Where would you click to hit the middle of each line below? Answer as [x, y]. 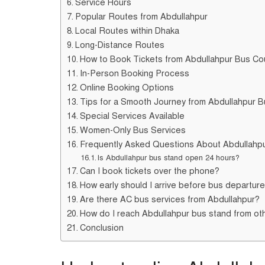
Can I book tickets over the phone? [149, 171]
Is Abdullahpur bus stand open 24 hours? [169, 158]
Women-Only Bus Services [132, 130]
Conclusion [101, 227]
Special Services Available [132, 116]
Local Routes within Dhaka [127, 30]
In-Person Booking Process [134, 73]
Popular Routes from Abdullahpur [141, 16]
